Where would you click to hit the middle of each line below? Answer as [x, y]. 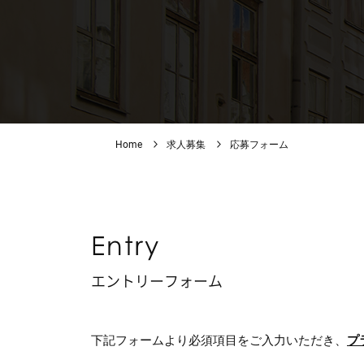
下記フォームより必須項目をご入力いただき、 [219, 340]
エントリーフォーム [157, 281]
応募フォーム [259, 145]
